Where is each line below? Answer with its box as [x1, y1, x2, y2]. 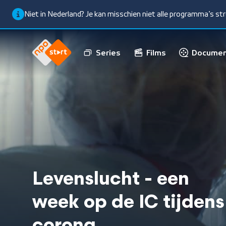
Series [96, 48, 120, 57]
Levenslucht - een [32, 169, 189, 191]
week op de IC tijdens [32, 192, 224, 214]
